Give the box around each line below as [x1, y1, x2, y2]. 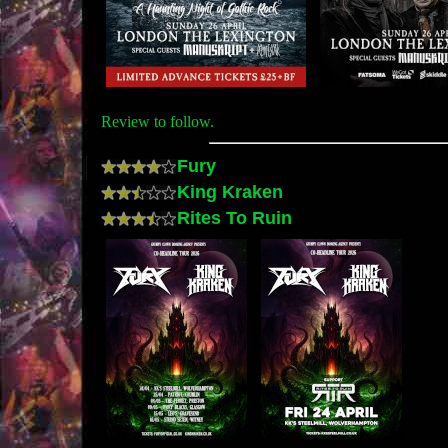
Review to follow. [101, 112, 214, 130]
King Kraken [172, 180, 283, 202]
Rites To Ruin [172, 206, 292, 228]
